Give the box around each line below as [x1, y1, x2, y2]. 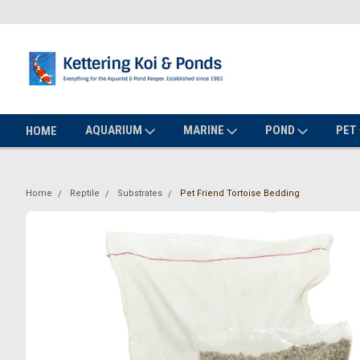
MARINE [183, 123, 227, 137]
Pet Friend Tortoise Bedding [180, 188, 300, 198]
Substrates [117, 188, 162, 198]
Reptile [70, 188, 100, 198]
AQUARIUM [85, 123, 145, 137]
